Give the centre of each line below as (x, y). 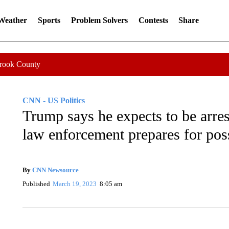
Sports (49, 20)
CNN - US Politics (53, 100)
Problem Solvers (99, 20)
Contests (153, 20)
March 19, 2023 (75, 184)
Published (36, 184)
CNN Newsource (55, 170)
